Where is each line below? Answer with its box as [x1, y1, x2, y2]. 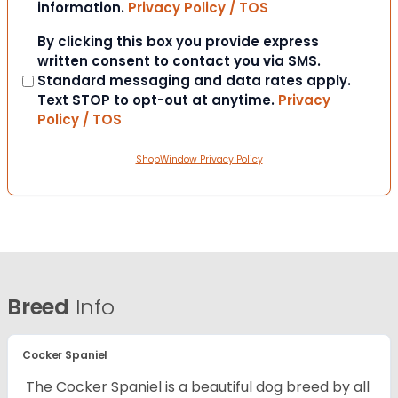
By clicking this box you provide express [37, 32, 319, 52]
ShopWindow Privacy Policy [135, 153, 263, 167]
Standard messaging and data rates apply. [37, 71, 351, 91]
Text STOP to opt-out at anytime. [37, 91, 278, 110]
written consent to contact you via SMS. [37, 52, 321, 71]
